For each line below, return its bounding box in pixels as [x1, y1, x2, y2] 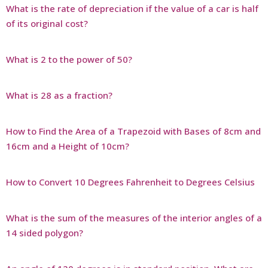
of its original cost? [6, 17, 88, 30]
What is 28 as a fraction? [6, 89, 112, 102]
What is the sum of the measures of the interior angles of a [6, 212, 262, 224]
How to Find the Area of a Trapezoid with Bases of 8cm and [6, 125, 261, 138]
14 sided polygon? [6, 227, 83, 239]
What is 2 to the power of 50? [6, 53, 132, 66]
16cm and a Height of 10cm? [6, 140, 129, 153]
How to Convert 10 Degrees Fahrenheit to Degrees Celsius [6, 176, 255, 188]
